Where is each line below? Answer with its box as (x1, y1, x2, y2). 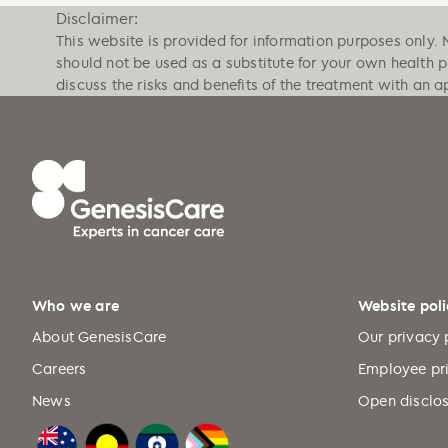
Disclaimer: (56, 8, 138, 28)
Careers (32, 359, 87, 379)
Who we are (32, 296, 119, 316)
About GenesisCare (32, 327, 167, 347)
